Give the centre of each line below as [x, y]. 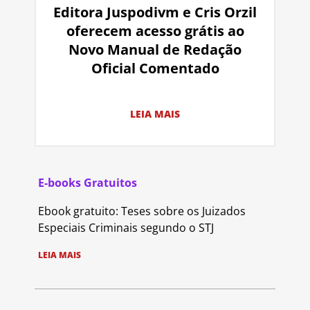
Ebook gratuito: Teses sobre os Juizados [142, 211]
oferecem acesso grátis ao [155, 30]
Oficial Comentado [155, 68]
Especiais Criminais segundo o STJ [126, 227]
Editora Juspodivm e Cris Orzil [155, 12]
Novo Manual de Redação [155, 49]
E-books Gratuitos [88, 182]
